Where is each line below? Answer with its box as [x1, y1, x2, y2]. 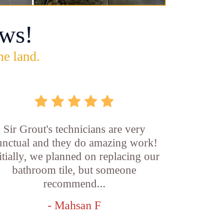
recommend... [43, 178, 106, 190]
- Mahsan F [48, 199, 101, 212]
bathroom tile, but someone [12, 164, 137, 176]
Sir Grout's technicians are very [3, 123, 145, 135]
